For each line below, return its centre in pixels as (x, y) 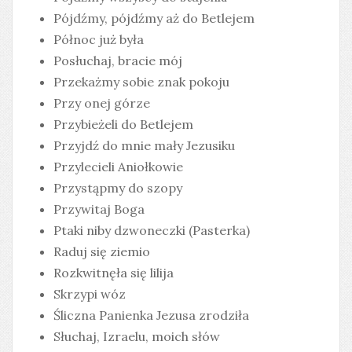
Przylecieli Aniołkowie (118, 167)
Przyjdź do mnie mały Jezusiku (144, 146)
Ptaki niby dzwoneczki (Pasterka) (152, 231)
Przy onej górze (102, 103)
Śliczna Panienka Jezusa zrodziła (151, 315)
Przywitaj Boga (99, 209)
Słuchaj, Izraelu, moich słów (137, 337)
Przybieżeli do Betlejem (123, 125)
